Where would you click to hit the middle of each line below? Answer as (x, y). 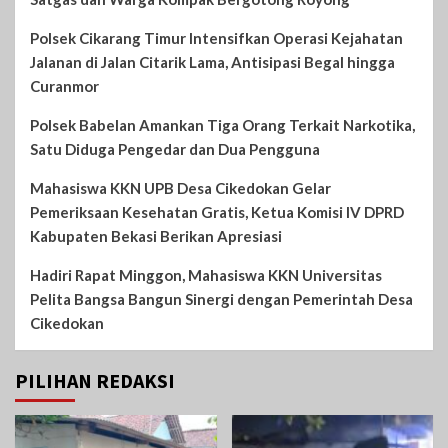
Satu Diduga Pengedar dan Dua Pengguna (175, 148)
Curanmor (64, 85)
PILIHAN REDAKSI (95, 380)
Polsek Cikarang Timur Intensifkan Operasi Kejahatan (216, 37)
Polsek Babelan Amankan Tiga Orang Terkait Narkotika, (222, 124)
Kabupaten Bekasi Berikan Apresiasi (156, 235)
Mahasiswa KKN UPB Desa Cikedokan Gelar (180, 187)
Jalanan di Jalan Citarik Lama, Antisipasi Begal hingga (212, 61)
